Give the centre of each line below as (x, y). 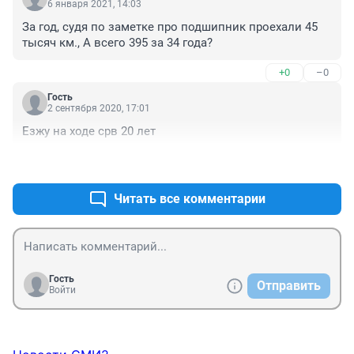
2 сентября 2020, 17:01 (99, 108)
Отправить (289, 285)
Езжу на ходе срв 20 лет (89, 131)
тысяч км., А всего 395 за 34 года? (117, 42)
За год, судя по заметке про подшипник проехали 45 (170, 26)
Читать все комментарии (190, 198)
